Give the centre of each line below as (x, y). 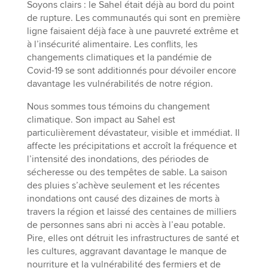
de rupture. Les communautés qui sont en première (133, 18)
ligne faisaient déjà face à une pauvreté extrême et (133, 31)
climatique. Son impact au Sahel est (101, 119)
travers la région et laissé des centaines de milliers (131, 211)
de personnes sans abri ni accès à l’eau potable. (126, 225)
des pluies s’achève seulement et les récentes (123, 185)
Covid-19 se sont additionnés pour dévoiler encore (131, 70)
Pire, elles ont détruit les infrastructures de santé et (133, 238)
